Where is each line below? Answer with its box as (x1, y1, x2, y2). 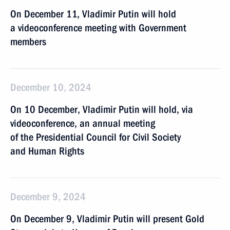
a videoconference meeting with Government (10, 22, 186, 34)
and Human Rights (10, 145, 84, 157)
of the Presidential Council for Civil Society (10, 131, 181, 143)
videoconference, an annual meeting (10, 117, 155, 129)
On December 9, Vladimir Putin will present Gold (10, 213, 204, 225)
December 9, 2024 (10, 190, 86, 203)
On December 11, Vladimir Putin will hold (10, 8, 176, 20)
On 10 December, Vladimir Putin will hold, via (10, 103, 193, 116)
